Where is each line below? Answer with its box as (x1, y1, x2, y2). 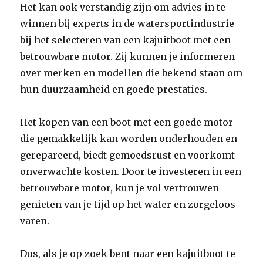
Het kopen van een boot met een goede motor (20, 116, 234, 128)
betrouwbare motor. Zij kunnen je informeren (20, 50, 235, 62)
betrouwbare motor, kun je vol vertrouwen (20, 182, 220, 194)
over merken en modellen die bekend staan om (20, 67, 243, 79)
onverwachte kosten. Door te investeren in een (20, 166, 242, 177)
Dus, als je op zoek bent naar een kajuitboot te (20, 248, 236, 259)
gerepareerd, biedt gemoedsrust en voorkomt (20, 149, 235, 161)
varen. (20, 215, 50, 227)
